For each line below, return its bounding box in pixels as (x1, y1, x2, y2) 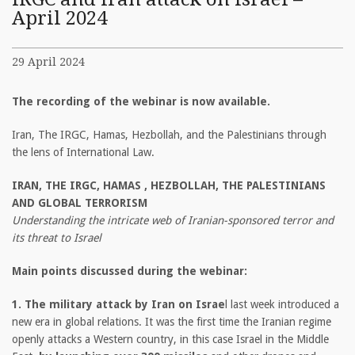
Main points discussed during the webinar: (12, 265, 247, 278)
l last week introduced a (225, 298, 339, 311)
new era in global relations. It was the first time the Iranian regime (12, 315, 331, 329)
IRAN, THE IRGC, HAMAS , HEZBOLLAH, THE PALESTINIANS (12, 179, 326, 193)
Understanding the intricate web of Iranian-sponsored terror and (12, 214, 334, 227)
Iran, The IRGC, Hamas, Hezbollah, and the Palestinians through (12, 128, 326, 142)
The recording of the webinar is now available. (12, 95, 270, 109)
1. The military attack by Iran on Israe (12, 298, 225, 311)
